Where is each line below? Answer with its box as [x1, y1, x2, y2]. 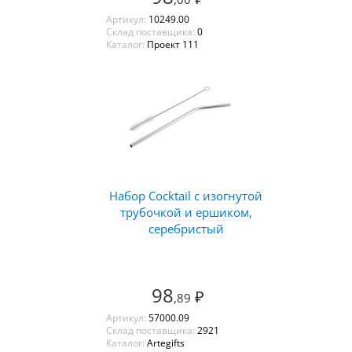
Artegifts [146, 335, 185, 350]
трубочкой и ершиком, [119, 203, 252, 220]
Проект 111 [146, 37, 199, 51]
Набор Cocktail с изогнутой [109, 187, 262, 203]
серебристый [148, 220, 224, 236]
